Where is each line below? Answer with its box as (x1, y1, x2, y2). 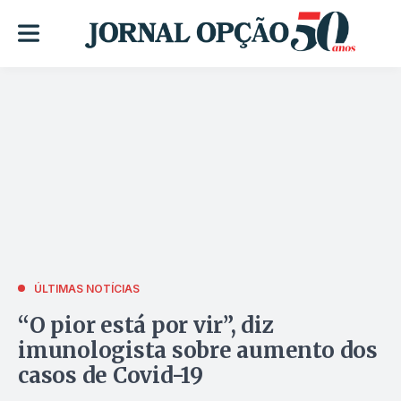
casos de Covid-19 (18, 361, 203, 389)
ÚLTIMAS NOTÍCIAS (34, 281, 140, 295)
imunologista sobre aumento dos (18, 336, 378, 364)
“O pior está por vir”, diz (18, 311, 274, 339)
